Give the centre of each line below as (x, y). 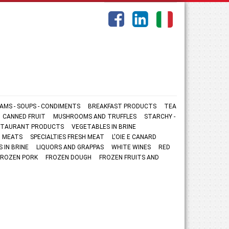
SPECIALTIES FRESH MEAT (67, 137)
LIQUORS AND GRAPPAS (70, 147)
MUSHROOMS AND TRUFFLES (95, 117)
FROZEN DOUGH (68, 157)
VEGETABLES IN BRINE (104, 127)
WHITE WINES (131, 147)
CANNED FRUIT (24, 117)
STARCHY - (160, 117)
